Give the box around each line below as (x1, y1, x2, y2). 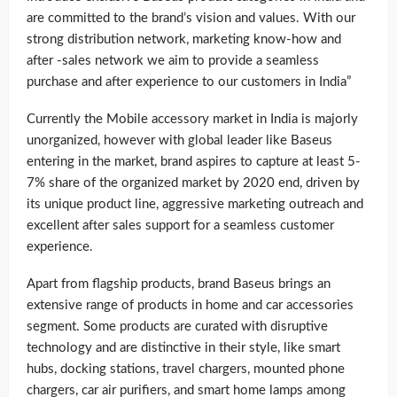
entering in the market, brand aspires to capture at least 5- (27, 154, 361, 168)
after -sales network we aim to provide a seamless (27, 53, 319, 67)
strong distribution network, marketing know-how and (27, 32, 341, 46)
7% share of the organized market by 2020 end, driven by (27, 175, 360, 190)
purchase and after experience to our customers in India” (27, 74, 351, 89)
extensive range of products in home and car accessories (27, 298, 354, 312)
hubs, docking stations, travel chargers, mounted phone (27, 362, 345, 376)
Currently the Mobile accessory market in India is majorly (27, 112, 358, 126)
